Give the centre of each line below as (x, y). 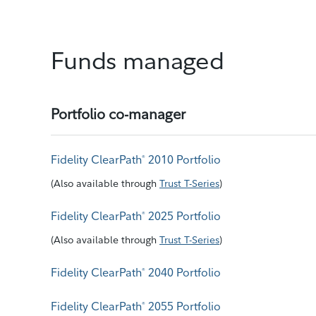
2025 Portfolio (183, 216)
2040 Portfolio (183, 272)
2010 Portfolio (183, 159)
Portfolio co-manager (118, 114)
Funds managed (138, 60)
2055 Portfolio (183, 306)
